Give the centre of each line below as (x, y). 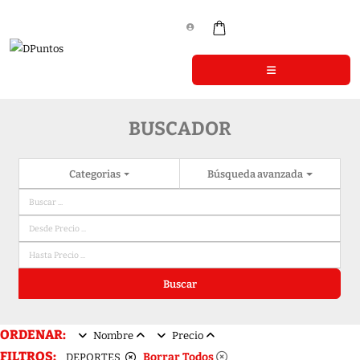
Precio (188, 336)
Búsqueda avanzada (256, 174)
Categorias (95, 174)
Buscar (180, 284)
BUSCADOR (180, 129)
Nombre (113, 336)
